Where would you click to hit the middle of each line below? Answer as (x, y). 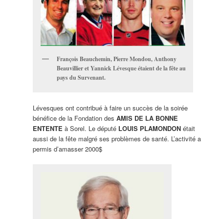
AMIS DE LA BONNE (147, 118)
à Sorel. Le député (90, 129)
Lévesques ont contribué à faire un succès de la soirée (110, 108)
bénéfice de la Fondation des (74, 118)
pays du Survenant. (81, 77)
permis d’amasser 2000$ (67, 149)
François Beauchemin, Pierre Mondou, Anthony (116, 59)
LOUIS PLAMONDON (149, 129)
